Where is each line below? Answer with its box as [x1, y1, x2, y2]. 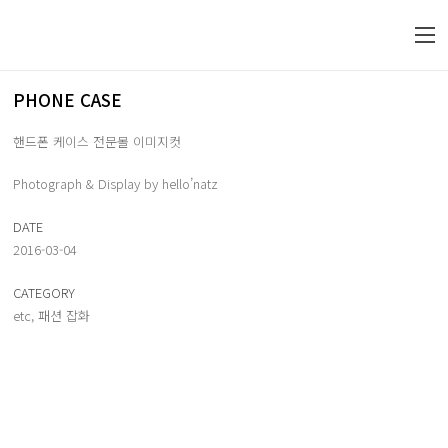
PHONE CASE [13, 86, 122, 112]
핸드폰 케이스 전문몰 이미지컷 [13, 131, 181, 151]
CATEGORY [13, 282, 75, 302]
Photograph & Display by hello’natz [13, 174, 218, 193]
